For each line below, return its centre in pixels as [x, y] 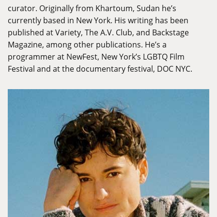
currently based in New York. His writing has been [98, 20]
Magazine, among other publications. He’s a [87, 45]
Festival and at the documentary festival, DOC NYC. [100, 69]
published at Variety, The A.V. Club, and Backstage [98, 32]
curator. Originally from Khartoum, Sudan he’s [92, 8]
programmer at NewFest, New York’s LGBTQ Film [96, 57]
